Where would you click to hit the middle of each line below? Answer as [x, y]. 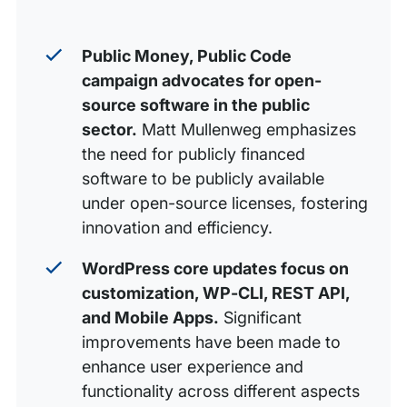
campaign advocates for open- [202, 81]
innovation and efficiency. [177, 228]
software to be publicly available [203, 179]
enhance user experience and [193, 367]
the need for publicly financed [194, 154]
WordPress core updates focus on [215, 269]
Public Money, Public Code [187, 56]
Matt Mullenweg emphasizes [247, 130]
